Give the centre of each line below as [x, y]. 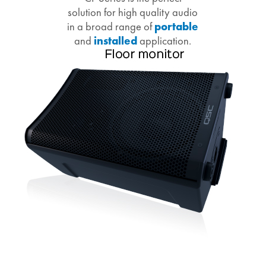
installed [116, 41]
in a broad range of [111, 27]
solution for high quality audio [133, 13]
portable [177, 27]
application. [166, 41]
